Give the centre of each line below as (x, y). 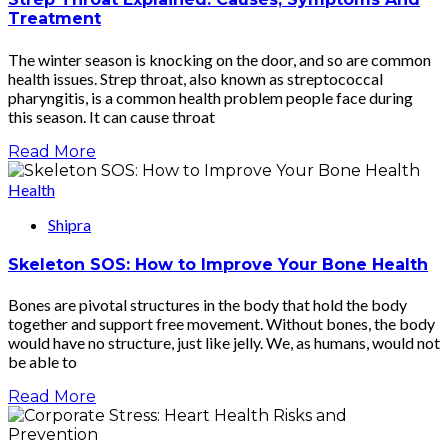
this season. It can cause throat (111, 116)
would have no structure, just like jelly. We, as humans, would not (224, 343)
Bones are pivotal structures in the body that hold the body (207, 305)
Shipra (69, 224)
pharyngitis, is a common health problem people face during (210, 97)
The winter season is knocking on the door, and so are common (219, 59)
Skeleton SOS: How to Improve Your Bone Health (218, 264)
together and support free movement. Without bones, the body (221, 324)
